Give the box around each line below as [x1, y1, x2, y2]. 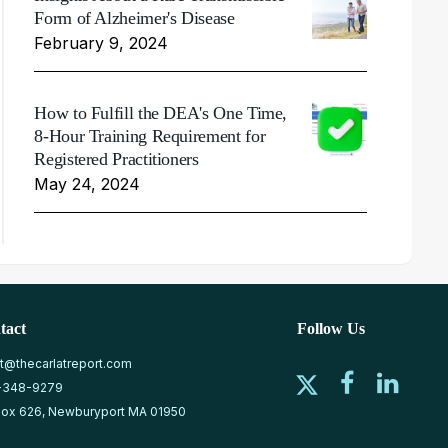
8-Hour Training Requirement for [34, 125, 266, 146]
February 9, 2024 [34, 32, 169, 53]
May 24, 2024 [34, 173, 141, 194]
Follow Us [297, 319, 365, 337]
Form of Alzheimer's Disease [34, 7, 235, 28]
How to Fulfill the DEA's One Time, [34, 102, 288, 123]
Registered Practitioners [34, 148, 199, 169]
